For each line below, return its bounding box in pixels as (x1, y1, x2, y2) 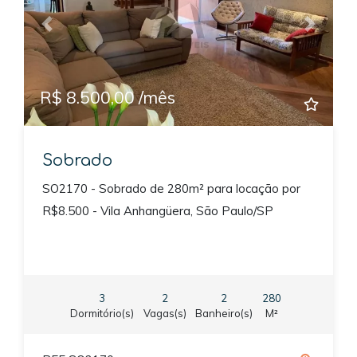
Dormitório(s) (70, 306, 134, 320)
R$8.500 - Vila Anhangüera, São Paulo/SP (41, 203, 273, 219)
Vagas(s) (143, 306, 186, 320)
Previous (45, 23, 95, 39)
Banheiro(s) (195, 306, 253, 320)
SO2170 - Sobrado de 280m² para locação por (41, 181, 300, 197)
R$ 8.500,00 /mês (40, 86, 175, 108)
